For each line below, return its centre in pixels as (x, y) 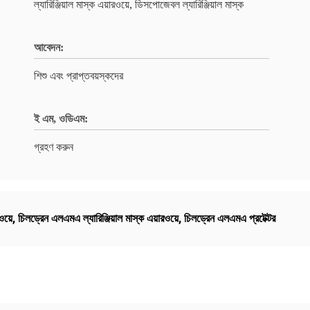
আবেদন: (49, 47)
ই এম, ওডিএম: (61, 119)
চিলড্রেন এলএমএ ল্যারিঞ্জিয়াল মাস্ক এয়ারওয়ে (98, 218)
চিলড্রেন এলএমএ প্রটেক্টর (230, 218)
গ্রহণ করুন (54, 147)
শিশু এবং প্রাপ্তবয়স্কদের (79, 76)
